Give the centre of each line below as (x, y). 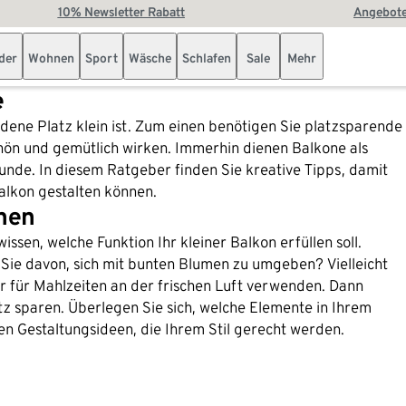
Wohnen (51, 58)
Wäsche (150, 58)
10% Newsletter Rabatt (121, 12)
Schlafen (207, 58)
